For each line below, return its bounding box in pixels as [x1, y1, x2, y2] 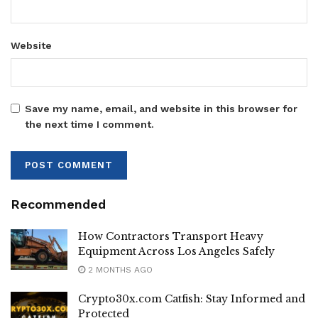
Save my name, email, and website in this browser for [25, 102, 297, 114]
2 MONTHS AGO [85, 264, 153, 275]
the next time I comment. [25, 118, 154, 130]
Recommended [11, 196, 106, 212]
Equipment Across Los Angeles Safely [78, 244, 275, 258]
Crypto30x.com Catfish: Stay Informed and [78, 292, 305, 305]
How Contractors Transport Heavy [78, 229, 263, 243]
